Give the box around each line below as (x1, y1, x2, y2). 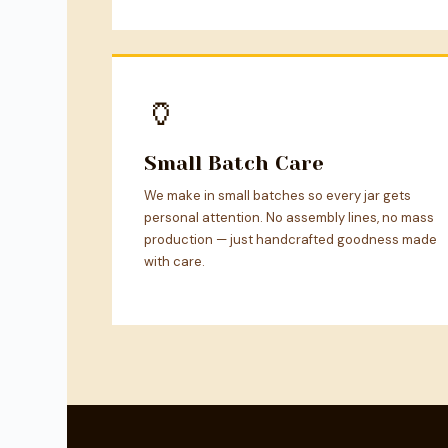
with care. (144, 253, 205, 271)
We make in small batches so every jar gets (144, 187, 411, 205)
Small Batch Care (144, 152, 324, 176)
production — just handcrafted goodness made (144, 231, 437, 249)
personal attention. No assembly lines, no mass (144, 209, 434, 227)
